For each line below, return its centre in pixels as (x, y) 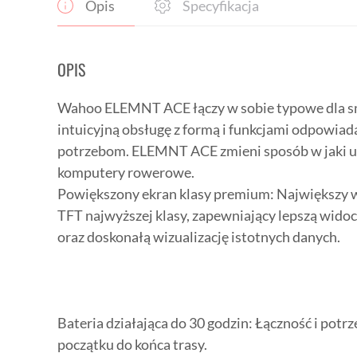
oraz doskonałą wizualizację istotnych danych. (199, 237)
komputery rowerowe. (126, 172)
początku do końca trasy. (132, 344)
